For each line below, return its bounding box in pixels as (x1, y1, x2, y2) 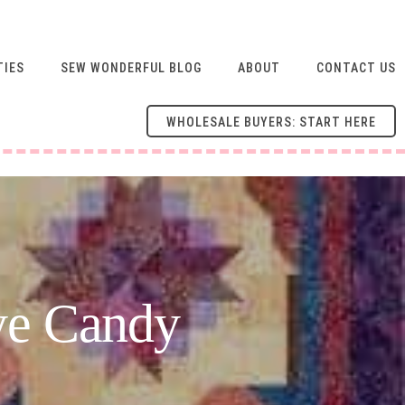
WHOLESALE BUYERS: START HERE (166, 115, 376, 129)
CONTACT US (316, 61, 396, 75)
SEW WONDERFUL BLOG (61, 61, 202, 75)
